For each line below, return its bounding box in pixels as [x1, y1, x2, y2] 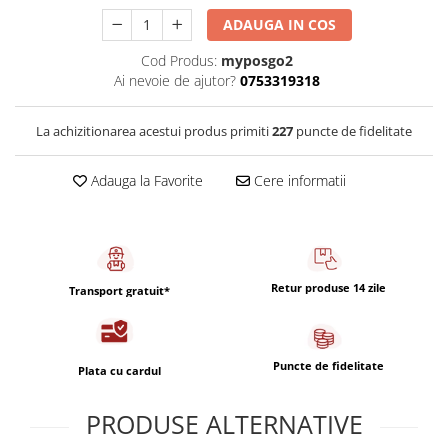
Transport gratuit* [69, 282, 170, 298]
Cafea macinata [15, 28, 120, 47]
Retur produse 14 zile [271, 279, 386, 295]
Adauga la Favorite [86, 171, 203, 190]
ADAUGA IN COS [223, 15, 337, 34]
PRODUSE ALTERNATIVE [85, 407, 363, 442]
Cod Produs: [140, 51, 217, 70]
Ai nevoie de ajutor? [113, 71, 236, 90]
